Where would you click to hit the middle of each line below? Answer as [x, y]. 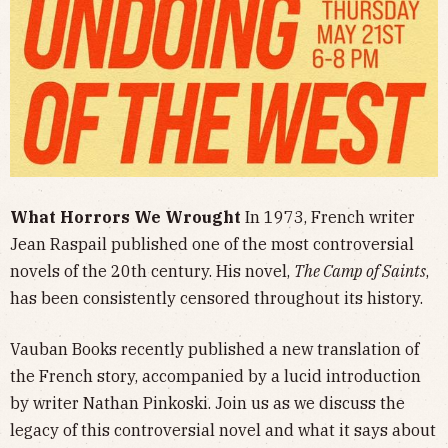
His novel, [255, 270]
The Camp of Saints [360, 270]
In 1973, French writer [330, 216]
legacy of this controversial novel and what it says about [223, 429]
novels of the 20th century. [111, 270]
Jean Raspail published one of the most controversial [212, 243]
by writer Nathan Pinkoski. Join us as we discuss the [207, 402]
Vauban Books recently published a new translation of [214, 348]
